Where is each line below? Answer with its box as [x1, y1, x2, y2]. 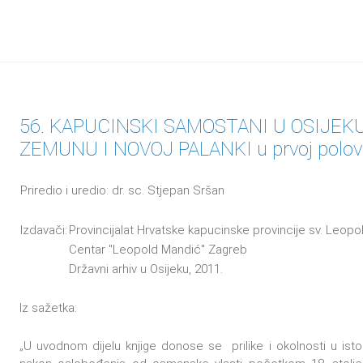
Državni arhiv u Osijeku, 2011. [69, 262, 223, 276]
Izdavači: [20, 223, 67, 237]
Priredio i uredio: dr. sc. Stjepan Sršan [20, 183, 224, 198]
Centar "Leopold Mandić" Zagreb [69, 242, 247, 257]
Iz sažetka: [19, 301, 80, 315]
